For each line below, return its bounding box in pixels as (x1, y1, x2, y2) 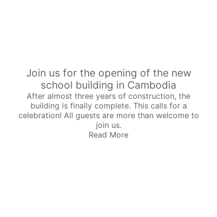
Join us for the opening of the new (26, 66, 191, 79)
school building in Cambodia (41, 78, 176, 91)
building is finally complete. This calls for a (30, 100, 187, 110)
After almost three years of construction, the (27, 91, 190, 101)
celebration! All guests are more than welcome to (18, 110, 199, 120)
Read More (89, 129, 128, 139)
